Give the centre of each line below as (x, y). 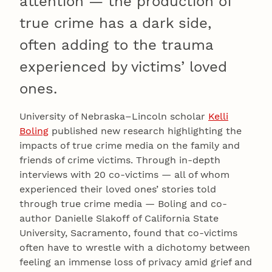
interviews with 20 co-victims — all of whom (124, 175)
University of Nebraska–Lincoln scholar (114, 117)
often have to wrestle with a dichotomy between (135, 248)
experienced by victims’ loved (123, 67)
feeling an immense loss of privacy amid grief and (136, 262)
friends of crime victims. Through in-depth (120, 160)
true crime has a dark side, (115, 23)
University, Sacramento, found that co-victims (128, 233)
